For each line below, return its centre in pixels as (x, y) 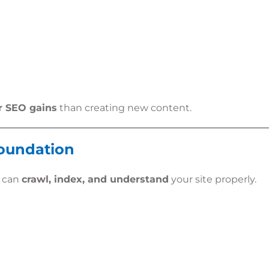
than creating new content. (124, 108)
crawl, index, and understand (95, 179)
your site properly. (213, 179)
